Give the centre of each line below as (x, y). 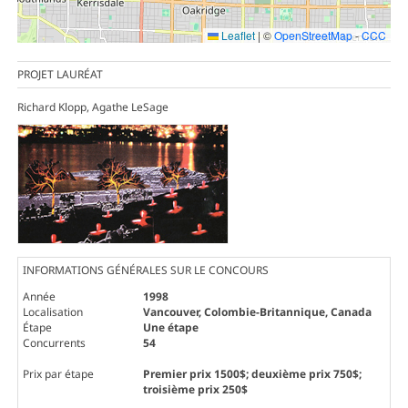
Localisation (52, 312)
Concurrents (54, 343)
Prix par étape (58, 374)
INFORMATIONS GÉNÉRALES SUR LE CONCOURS (145, 270)
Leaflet (237, 36)
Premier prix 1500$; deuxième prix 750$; (252, 374)
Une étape (170, 328)
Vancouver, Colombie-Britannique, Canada (257, 312)
